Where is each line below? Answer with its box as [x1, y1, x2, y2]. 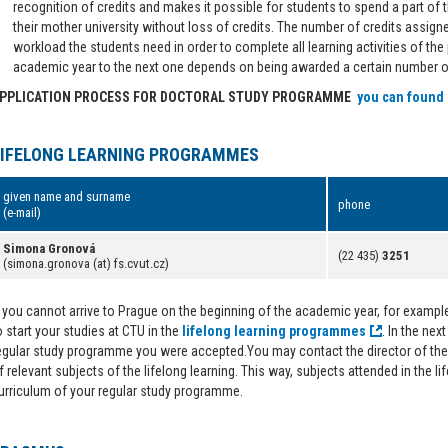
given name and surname [3, 189, 130, 204]
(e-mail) [3, 205, 41, 220]
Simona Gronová [3, 241, 95, 256]
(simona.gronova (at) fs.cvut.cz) [3, 256, 169, 271]
